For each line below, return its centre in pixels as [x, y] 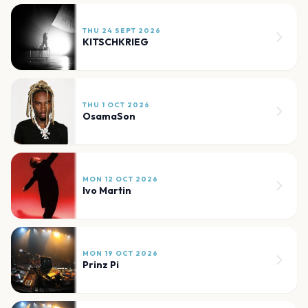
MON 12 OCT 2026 [120, 179]
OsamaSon [109, 117]
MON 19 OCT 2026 [120, 254]
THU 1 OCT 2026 [116, 105]
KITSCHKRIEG [115, 42]
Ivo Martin [107, 191]
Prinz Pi [101, 265]
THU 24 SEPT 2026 [122, 31]
